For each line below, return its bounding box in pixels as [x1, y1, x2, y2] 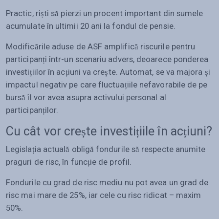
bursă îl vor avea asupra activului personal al [6, 92, 166, 102]
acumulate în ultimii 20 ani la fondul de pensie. [6, 21, 177, 31]
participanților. [6, 105, 59, 115]
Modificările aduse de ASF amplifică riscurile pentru [6, 41, 196, 51]
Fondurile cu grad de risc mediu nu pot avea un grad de [6, 177, 209, 187]
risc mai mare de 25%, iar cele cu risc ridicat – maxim [6, 190, 201, 200]
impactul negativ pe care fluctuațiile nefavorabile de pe [6, 79, 208, 89]
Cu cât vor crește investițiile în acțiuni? [6, 124, 213, 138]
